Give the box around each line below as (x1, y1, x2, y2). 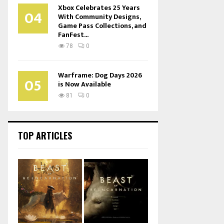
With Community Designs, (58, 11, 140, 22)
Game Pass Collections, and (58, 20, 146, 31)
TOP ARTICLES (18, 129, 72, 142)
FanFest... (58, 29, 88, 40)
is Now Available (58, 78, 111, 90)
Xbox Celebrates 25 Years (58, 2, 140, 13)
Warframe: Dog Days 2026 (58, 69, 142, 81)
